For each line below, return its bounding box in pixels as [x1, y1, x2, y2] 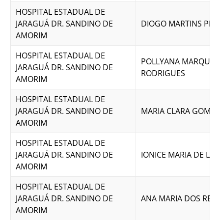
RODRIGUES [141, 68, 185, 79]
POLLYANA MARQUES [141, 56, 219, 67]
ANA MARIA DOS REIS [141, 193, 218, 204]
